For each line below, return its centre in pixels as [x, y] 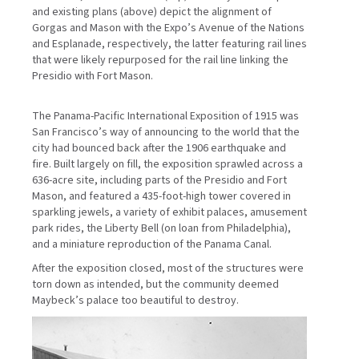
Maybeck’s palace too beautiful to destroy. [135, 300]
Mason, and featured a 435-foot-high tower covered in [161, 196]
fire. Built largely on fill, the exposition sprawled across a [167, 164]
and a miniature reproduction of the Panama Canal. [152, 244]
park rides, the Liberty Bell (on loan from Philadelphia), [161, 228]
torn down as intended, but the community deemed [155, 284]
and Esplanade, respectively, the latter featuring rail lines [169, 44]
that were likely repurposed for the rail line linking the [160, 60]
